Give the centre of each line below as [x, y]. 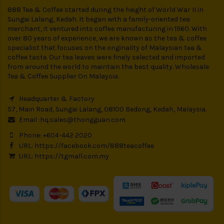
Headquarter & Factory [56, 99]
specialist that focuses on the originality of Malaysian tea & [105, 48]
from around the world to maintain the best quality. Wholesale [108, 67]
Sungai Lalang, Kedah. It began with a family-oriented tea [99, 19]
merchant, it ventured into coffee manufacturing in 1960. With [107, 29]
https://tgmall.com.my [72, 156]
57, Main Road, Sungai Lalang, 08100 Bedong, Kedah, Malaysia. [107, 109]
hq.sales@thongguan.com [83, 120]
